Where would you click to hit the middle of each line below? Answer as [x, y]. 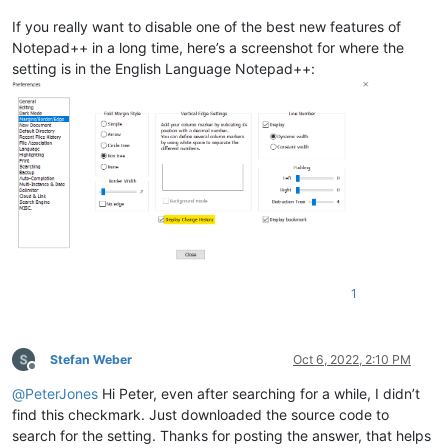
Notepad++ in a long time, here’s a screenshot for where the [208, 47]
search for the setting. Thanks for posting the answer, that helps [221, 435]
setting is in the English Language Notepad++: [163, 68]
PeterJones [61, 393]
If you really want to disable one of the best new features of [206, 26]
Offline [49, 374]
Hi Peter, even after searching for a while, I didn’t [259, 393]
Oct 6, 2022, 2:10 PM [352, 359]
